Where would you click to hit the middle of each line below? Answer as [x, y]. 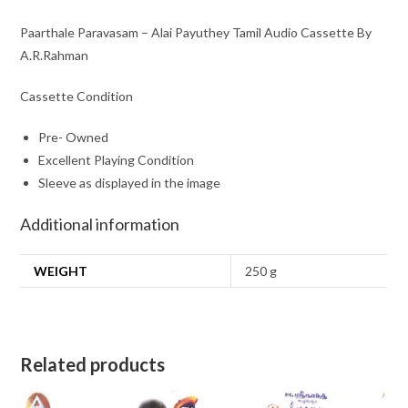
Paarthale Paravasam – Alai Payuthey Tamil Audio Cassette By [196, 33]
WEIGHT [61, 271]
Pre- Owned [74, 138]
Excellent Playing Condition [117, 160]
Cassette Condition [77, 97]
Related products [93, 365]
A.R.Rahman [55, 56]
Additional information [100, 224]
